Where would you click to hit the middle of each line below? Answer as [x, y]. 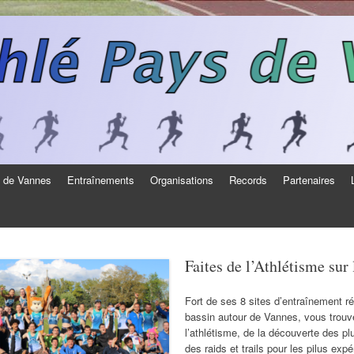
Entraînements [101, 180]
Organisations [182, 180]
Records [249, 180]
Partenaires [309, 180]
